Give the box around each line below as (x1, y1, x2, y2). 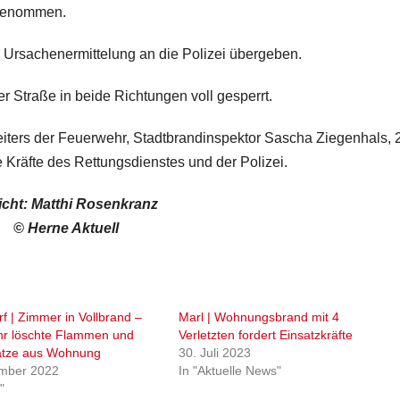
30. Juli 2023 (179, 345, 252, 360)
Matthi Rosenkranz (28, 196, 158, 212)
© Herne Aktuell (13, 220, 119, 236)
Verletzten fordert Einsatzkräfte (179, 327, 354, 342)
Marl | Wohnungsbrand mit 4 (179, 309, 340, 324)
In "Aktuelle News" (179, 362, 282, 378)
